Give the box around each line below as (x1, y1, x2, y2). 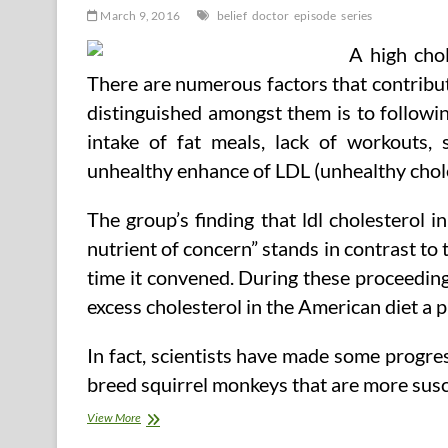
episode (294, 8, 337, 23)
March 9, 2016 (98, 8, 181, 23)
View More (87, 410, 141, 425)
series (341, 8, 373, 23)
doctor (251, 8, 290, 23)
